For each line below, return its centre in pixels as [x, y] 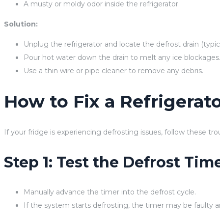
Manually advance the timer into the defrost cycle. [110, 192]
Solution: [21, 24]
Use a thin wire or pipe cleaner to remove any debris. [113, 70]
